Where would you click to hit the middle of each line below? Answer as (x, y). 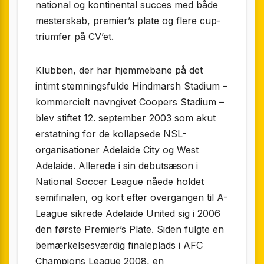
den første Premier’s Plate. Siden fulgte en (130, 230)
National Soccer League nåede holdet (120, 182)
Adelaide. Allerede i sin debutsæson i (117, 166)
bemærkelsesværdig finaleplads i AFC (119, 245)
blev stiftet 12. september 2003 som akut (126, 118)
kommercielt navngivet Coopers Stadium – (130, 102)
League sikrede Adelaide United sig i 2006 (128, 214)
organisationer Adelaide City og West (117, 150)
